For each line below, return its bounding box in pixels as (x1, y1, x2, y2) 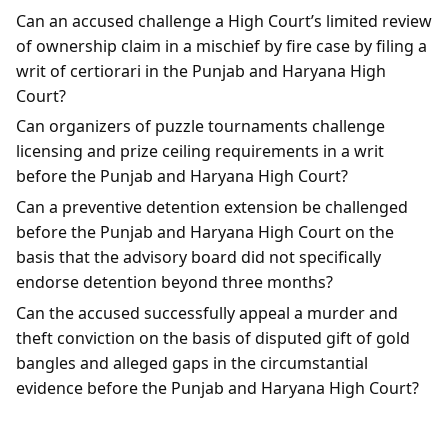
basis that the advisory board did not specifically (16, 246, 381, 269)
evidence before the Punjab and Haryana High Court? (16, 376, 419, 399)
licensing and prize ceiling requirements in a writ (16, 140, 384, 163)
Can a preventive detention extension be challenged (16, 196, 408, 219)
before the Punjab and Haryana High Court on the (16, 221, 394, 244)
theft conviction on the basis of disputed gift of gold (16, 326, 410, 349)
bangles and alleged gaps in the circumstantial (16, 351, 368, 374)
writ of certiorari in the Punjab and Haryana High (16, 59, 386, 82)
